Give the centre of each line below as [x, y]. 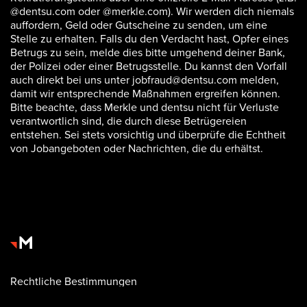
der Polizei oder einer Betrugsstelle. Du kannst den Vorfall [149, 66]
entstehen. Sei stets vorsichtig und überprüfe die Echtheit [148, 134]
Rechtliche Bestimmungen [74, 281]
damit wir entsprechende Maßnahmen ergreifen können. [145, 93]
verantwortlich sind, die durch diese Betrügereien [128, 121]
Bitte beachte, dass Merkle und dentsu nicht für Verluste [145, 107]
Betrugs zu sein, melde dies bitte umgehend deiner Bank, [148, 52]
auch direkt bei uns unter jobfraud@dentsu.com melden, [145, 79]
